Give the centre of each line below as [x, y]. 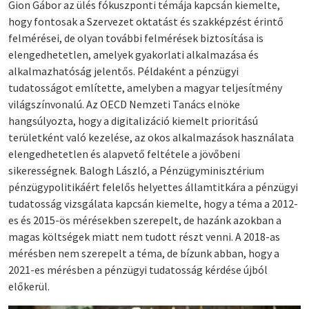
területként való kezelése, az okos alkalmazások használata [151, 138]
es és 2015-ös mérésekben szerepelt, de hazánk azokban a [145, 220]
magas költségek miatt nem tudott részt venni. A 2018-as [144, 237]
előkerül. [29, 287]
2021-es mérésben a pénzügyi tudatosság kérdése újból [138, 270]
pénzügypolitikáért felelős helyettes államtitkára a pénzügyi [153, 187]
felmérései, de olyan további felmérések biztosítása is [136, 38]
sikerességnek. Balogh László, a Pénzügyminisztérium [136, 171]
